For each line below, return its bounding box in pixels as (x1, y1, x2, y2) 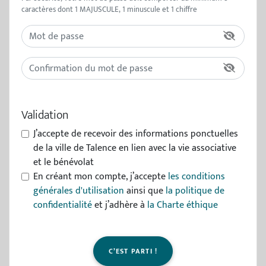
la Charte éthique (147, 197, 218, 213)
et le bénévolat (33, 154, 94, 170)
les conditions (168, 169, 225, 185)
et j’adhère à (92, 197, 147, 213)
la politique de (166, 183, 224, 199)
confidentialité (33, 197, 92, 213)
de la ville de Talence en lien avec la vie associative (33, 140, 236, 156)
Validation (21, 105, 68, 125)
